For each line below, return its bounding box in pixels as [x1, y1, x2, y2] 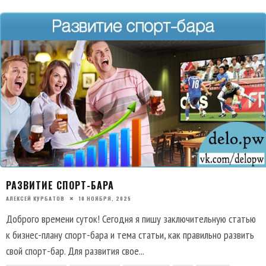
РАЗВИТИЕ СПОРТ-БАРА [6, 178, 114, 192]
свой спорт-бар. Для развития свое [6, 244, 139, 258]
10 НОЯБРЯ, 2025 [78, 194, 131, 202]
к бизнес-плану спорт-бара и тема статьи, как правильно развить [6, 228, 254, 242]
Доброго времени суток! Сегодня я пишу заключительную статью [6, 212, 256, 226]
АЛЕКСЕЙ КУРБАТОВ [6, 194, 65, 202]
